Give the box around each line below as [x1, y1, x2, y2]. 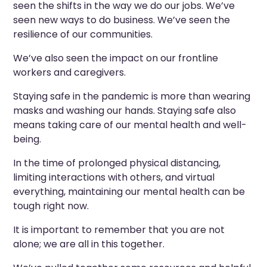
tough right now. [13, 199, 89, 213]
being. [13, 132, 42, 146]
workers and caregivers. [13, 66, 126, 79]
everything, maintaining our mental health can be [13, 185, 246, 198]
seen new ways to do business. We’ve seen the [13, 13, 231, 27]
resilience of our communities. [13, 27, 153, 41]
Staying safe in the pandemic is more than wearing [13, 89, 251, 103]
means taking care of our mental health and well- [13, 118, 247, 132]
